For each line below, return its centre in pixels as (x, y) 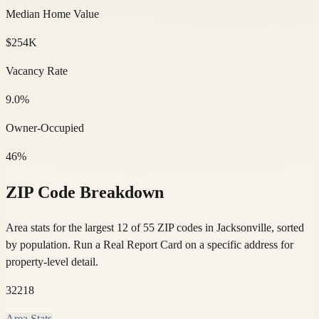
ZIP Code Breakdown (85, 192)
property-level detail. (52, 261)
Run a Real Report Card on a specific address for (183, 244)
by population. (38, 244)
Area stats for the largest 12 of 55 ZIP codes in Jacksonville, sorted (155, 227)
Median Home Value (52, 14)
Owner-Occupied (45, 127)
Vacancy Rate (37, 70)
